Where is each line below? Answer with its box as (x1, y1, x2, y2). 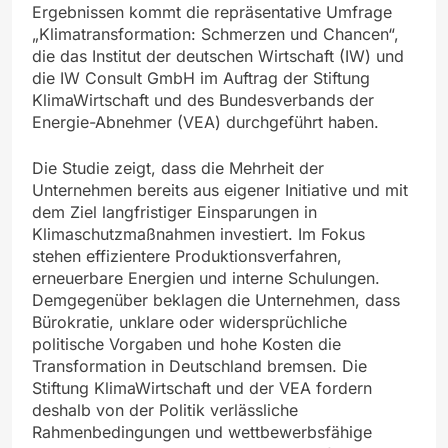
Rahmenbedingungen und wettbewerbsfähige (32, 421, 372, 442)
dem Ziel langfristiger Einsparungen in (32, 201, 317, 222)
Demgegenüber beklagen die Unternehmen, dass (32, 289, 400, 310)
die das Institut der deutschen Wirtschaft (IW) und (32, 45, 404, 66)
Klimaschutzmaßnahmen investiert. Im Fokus (32, 223, 365, 244)
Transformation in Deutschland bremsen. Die (32, 355, 367, 376)
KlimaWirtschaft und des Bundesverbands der (32, 89, 374, 110)
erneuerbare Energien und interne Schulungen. (32, 267, 380, 288)
